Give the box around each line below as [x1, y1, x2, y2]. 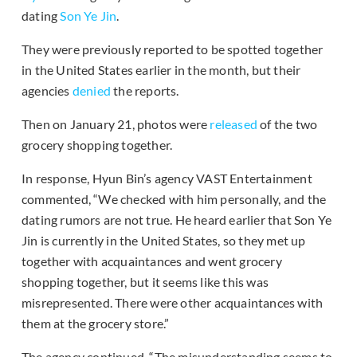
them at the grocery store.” [22, 316, 170, 331]
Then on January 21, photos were [22, 116, 210, 132]
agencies [22, 83, 73, 99]
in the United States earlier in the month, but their [22, 62, 301, 78]
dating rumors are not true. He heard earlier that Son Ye [22, 212, 332, 228]
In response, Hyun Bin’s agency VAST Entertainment [22, 171, 312, 186]
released [210, 116, 258, 132]
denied [72, 83, 112, 99]
